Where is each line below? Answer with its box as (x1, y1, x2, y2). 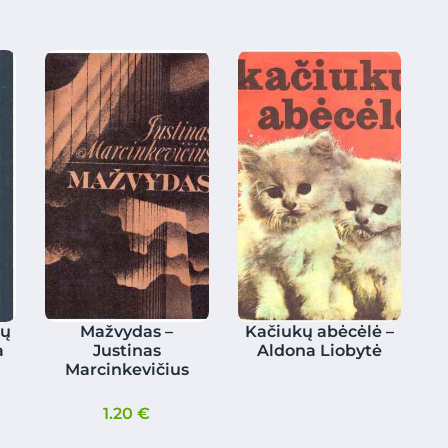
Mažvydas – (80, 322, 174, 342)
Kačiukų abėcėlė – (245, 322, 395, 342)
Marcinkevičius (64, 360, 189, 380)
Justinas (92, 341, 161, 361)
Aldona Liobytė (257, 341, 383, 361)
